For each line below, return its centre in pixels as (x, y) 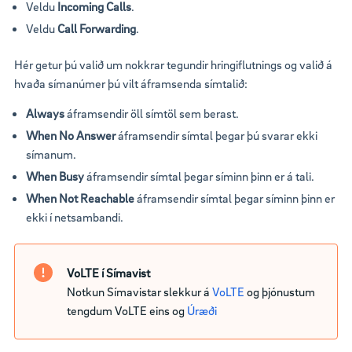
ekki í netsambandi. (75, 216)
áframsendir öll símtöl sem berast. (153, 113)
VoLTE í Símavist (108, 272)
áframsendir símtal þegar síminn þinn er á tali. (199, 176)
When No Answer (71, 135)
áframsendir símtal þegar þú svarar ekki (216, 135)
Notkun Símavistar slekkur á (139, 291)
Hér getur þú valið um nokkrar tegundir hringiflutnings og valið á (173, 64)
